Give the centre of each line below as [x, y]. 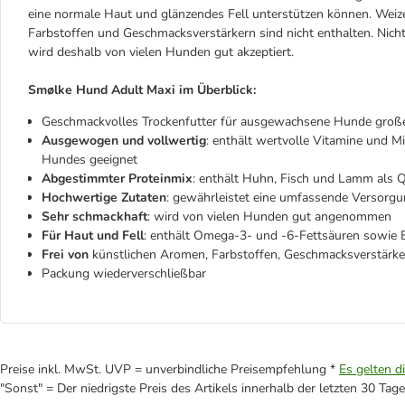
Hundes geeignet [89, 160]
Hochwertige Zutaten [104, 198]
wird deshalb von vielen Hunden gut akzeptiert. [161, 52]
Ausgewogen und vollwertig [124, 141]
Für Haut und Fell [93, 235]
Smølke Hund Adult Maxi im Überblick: [142, 90]
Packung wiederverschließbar [124, 273]
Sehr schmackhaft [94, 217]
